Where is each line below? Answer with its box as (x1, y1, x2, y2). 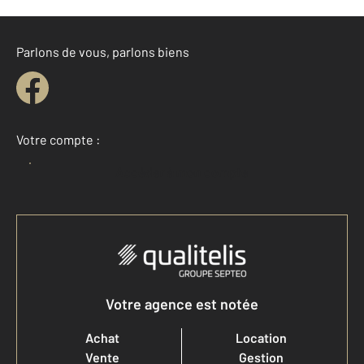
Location (236, 330, 287, 346)
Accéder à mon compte (123, 164, 249, 180)
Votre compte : (16, 132, 100, 148)
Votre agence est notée (106, 295, 258, 314)
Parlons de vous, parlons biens (16, 44, 189, 60)
